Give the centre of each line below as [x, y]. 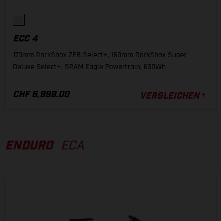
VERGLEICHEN [169, 96]
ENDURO [29, 146]
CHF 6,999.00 [41, 95]
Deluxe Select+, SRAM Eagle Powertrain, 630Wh [89, 67]
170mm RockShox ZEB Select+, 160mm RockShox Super [100, 55]
